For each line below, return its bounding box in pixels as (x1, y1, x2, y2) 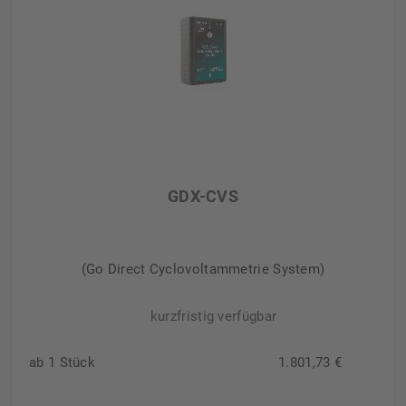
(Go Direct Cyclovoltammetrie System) (81, 260, 325, 277)
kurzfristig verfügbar (150, 307, 277, 324)
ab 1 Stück (29, 353, 95, 371)
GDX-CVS (167, 186, 239, 206)
